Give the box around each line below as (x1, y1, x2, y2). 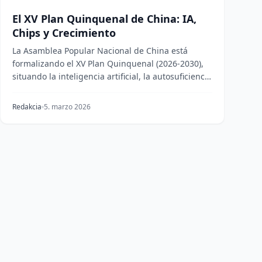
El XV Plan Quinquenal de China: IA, (12, 12, 196, 26)
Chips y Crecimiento (12, 26, 116, 40)
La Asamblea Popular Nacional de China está (12, 45, 188, 56)
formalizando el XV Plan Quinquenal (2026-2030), (12, 58, 204, 69)
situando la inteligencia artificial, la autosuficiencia (12, 71, 212, 82)
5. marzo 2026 (44, 102, 91, 112)
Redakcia (12, 102, 42, 112)
